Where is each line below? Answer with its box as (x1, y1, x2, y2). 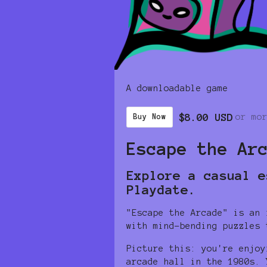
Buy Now (133, 112, 166, 121)
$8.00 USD (179, 111, 232, 123)
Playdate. (126, 182, 196, 197)
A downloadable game (126, 83, 228, 93)
